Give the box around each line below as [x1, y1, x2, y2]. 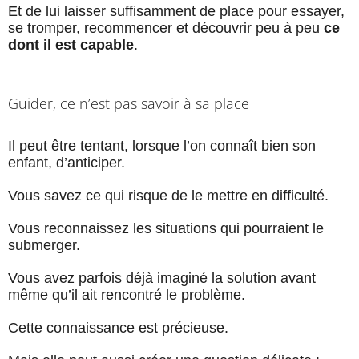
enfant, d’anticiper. [8, 155, 125, 171]
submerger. [8, 237, 80, 254]
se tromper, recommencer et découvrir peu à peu [8, 20, 324, 37]
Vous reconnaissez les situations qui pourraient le [8, 220, 324, 237]
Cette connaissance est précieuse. [8, 320, 228, 337]
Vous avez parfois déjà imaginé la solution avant [8, 270, 316, 287]
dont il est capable [8, 37, 134, 54]
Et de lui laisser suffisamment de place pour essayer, [8, 3, 345, 20]
